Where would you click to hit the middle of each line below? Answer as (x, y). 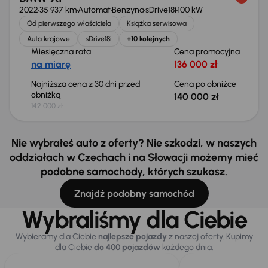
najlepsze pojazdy (132, 237)
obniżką (47, 95)
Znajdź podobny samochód (134, 193)
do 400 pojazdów (127, 247)
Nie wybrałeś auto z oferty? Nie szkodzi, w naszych (134, 143)
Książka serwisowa (157, 23)
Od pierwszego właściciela (69, 23)
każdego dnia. (187, 247)
